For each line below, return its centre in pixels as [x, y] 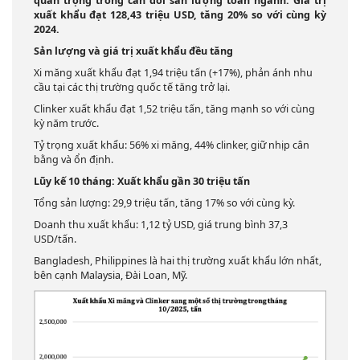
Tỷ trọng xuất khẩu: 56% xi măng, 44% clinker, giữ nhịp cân [172, 145]
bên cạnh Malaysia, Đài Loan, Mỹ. [110, 275]
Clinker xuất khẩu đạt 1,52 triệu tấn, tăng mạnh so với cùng [174, 108]
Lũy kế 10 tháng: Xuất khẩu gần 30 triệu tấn [142, 181]
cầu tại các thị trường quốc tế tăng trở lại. [132, 87]
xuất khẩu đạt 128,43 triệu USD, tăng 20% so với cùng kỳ [180, 14]
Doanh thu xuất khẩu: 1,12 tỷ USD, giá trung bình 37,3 [161, 224]
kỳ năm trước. [66, 123]
